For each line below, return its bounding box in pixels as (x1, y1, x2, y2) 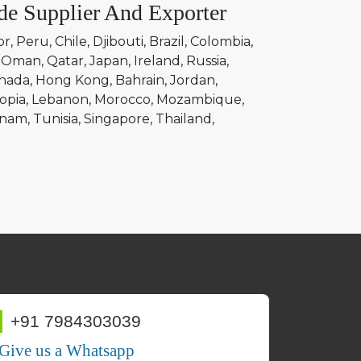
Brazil (149, 34, 185, 49)
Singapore (84, 111, 150, 127)
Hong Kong (35, 73, 110, 88)
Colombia (190, 34, 251, 49)
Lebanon (31, 92, 89, 107)
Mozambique (156, 92, 242, 107)
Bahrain (115, 73, 164, 88)
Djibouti (93, 34, 143, 49)
